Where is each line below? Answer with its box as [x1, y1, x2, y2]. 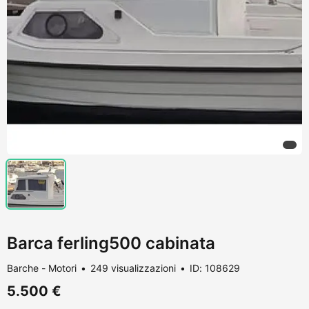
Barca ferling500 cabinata [7, 232, 215, 253]
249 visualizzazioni [90, 261, 176, 274]
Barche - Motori [7, 261, 77, 274]
